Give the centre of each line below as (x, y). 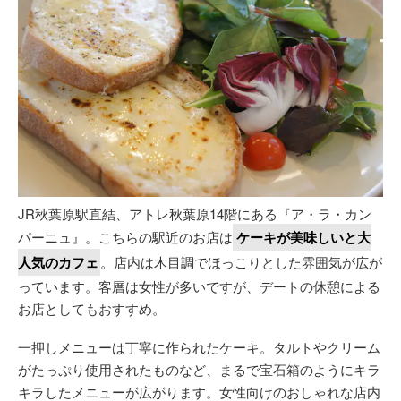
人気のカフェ (58, 262)
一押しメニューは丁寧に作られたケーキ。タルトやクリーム (199, 346)
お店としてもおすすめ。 (92, 308)
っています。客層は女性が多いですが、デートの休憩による (199, 286)
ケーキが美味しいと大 (303, 237)
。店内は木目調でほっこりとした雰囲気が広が (241, 261)
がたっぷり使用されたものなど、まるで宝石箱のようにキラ (199, 369)
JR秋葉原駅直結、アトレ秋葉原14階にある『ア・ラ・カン (195, 213)
